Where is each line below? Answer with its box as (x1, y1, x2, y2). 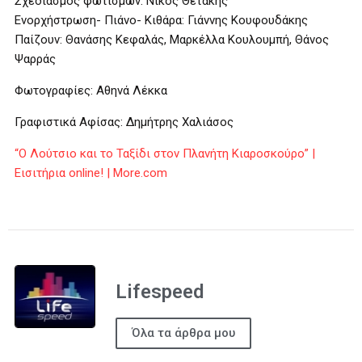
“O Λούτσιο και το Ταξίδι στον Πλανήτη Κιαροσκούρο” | (15, 146, 315, 161)
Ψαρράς (15, 52, 56, 66)
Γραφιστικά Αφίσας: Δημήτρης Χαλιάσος (15, 115, 234, 129)
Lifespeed (116, 280, 204, 303)
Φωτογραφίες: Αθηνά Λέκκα (15, 83, 167, 98)
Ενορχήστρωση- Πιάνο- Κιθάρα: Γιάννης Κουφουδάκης (15, 13, 308, 27)
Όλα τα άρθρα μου (132, 325, 235, 340)
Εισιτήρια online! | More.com (15, 166, 167, 180)
